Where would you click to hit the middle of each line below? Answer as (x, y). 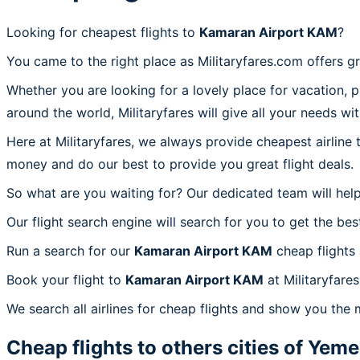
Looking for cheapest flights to (103, 32)
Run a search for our (70, 250)
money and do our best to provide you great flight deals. (180, 164)
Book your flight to (66, 279)
